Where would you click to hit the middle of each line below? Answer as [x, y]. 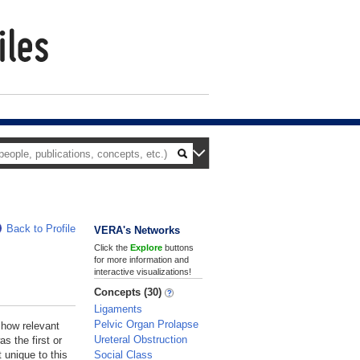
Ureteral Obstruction [141, 340]
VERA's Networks [137, 230]
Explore [146, 247]
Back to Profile [41, 229]
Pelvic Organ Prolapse [146, 324]
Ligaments [118, 309]
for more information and [141, 260]
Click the [112, 247]
